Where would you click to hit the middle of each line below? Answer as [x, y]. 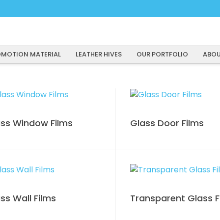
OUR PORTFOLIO [162, 54]
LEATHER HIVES [98, 54]
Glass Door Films [167, 123]
